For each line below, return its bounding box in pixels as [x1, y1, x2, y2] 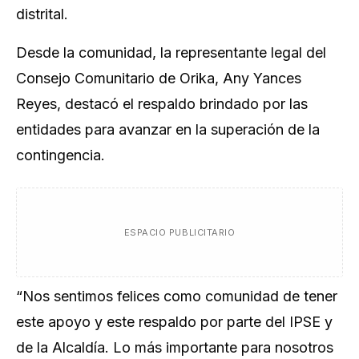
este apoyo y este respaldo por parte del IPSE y [16, 313, 333, 330]
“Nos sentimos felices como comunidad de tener [16, 288, 337, 305]
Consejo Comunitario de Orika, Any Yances [16, 70, 301, 87]
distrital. [16, 6, 68, 22]
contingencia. [16, 147, 109, 163]
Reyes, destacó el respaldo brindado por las [16, 95, 308, 112]
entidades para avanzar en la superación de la [16, 121, 320, 138]
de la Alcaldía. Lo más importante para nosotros [16, 339, 333, 356]
